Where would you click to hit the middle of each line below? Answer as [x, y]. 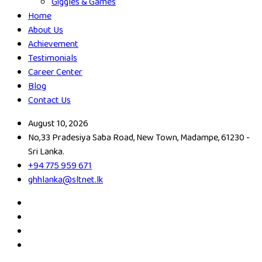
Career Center [55, 72]
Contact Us [49, 100]
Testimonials [53, 58]
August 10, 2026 [58, 124]
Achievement [53, 44]
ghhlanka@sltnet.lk [65, 180]
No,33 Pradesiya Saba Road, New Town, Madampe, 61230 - [139, 138]
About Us [46, 30]
